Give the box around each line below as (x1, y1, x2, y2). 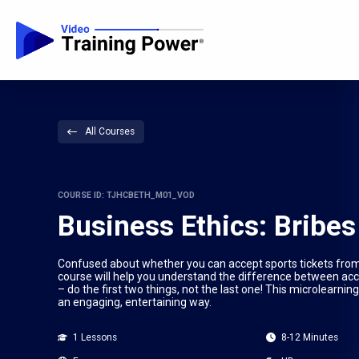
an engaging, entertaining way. (58, 295, 212, 309)
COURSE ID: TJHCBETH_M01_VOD (58, 189, 195, 200)
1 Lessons (72, 331, 117, 343)
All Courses (84, 125, 135, 137)
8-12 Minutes (280, 331, 338, 343)
